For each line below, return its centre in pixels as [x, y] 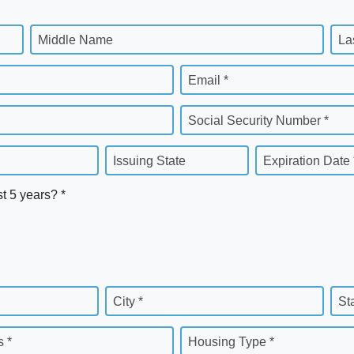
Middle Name [75, 40]
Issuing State [149, 160]
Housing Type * [231, 342]
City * [128, 302]
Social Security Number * [258, 120]
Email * [208, 80]
